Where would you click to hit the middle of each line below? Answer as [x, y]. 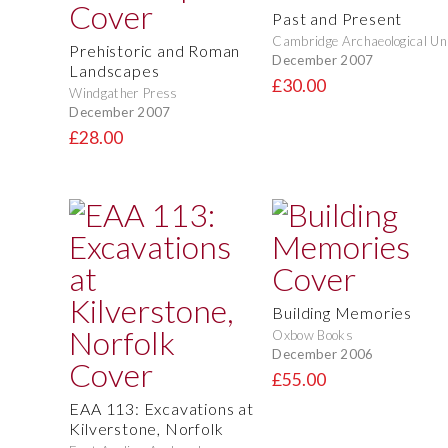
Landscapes [114, 71]
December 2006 [323, 353]
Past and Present [337, 19]
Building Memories [342, 313]
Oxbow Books [312, 335]
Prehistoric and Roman [155, 51]
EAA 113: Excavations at [161, 409]
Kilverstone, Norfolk [146, 429]
